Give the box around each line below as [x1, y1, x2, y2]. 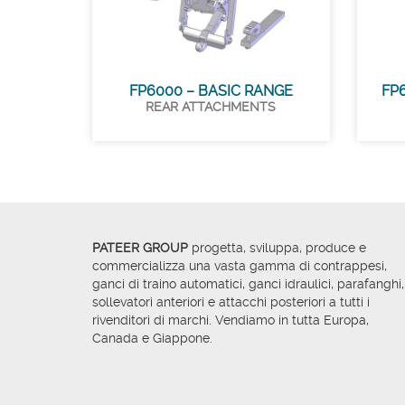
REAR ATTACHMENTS [146, 99, 277, 114]
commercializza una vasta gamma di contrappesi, [92, 258, 387, 273]
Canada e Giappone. [92, 330, 212, 345]
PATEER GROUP [92, 240, 188, 255]
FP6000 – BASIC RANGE [128, 81, 293, 99]
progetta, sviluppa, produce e [188, 240, 366, 255]
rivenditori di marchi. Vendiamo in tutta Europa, [92, 312, 369, 327]
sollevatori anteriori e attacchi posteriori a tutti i [92, 294, 370, 309]
